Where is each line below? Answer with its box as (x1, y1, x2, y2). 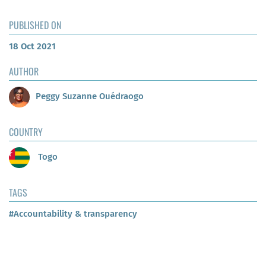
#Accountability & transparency (9, 208, 137, 219)
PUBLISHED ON (9, 17, 61, 32)
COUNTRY (9, 124, 43, 139)
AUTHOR (9, 64, 39, 78)
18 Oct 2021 (9, 40, 56, 52)
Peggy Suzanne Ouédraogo (36, 91, 144, 102)
